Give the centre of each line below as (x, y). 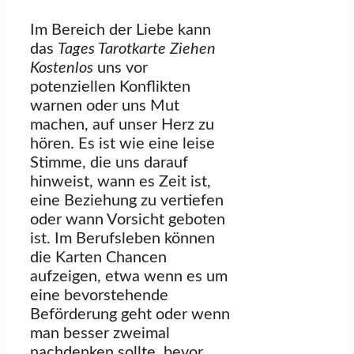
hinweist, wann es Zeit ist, (121, 182)
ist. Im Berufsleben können (122, 239)
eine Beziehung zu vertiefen (127, 201)
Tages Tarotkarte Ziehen (137, 49)
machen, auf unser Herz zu (122, 125)
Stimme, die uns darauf (109, 163)
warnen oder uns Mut (105, 106)
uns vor (121, 68)
